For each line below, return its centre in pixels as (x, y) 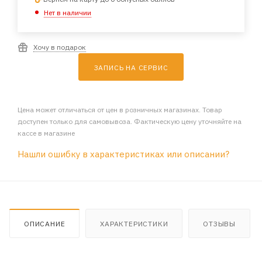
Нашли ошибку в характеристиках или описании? (123, 154)
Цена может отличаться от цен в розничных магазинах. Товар (120, 110)
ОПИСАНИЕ (45, 224)
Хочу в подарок (60, 47)
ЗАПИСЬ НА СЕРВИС (131, 68)
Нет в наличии (68, 13)
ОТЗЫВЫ (220, 224)
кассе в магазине (46, 133)
